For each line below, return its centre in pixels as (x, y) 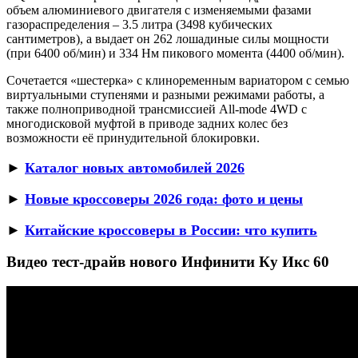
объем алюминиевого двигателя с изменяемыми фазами (159, 10)
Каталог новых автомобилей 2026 (135, 167)
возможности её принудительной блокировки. (133, 137)
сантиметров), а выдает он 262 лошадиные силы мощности (168, 38)
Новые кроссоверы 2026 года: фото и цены (164, 199)
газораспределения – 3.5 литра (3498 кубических (139, 24)
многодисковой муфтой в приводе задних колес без (147, 123)
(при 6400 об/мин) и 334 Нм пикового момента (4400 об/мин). (175, 53)
